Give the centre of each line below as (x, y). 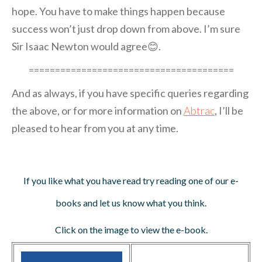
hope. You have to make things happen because (118, 11)
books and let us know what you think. (131, 203)
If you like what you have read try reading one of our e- (131, 181)
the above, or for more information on (98, 111)
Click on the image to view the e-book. (131, 230)
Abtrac (199, 111)
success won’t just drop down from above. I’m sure (126, 29)
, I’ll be (229, 111)
